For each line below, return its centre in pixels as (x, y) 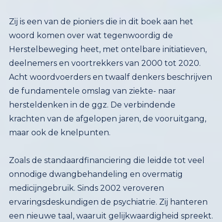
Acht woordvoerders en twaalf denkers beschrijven (110, 77)
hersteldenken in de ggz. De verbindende (92, 105)
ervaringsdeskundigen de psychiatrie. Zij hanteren (108, 202)
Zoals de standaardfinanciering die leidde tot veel (107, 160)
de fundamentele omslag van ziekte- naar (92, 91)
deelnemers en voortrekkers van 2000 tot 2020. (105, 63)
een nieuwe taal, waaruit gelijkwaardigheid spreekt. (111, 216)
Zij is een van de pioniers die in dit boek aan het (101, 21)
